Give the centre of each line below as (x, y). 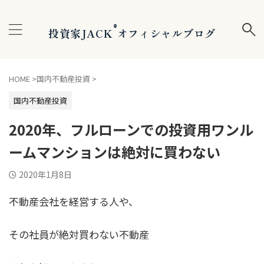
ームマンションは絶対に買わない (115, 152)
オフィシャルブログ (166, 33)
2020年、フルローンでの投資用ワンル (131, 129)
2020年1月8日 (45, 174)
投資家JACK (80, 33)
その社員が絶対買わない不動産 (79, 235)
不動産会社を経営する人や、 (74, 201)
